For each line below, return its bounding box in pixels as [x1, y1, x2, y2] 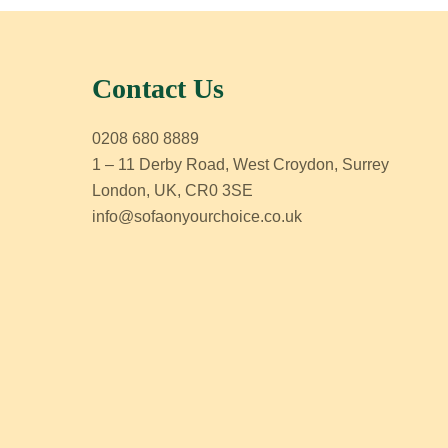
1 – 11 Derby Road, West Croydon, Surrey [92, 156, 389, 174]
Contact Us [92, 72, 224, 104]
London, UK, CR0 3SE [92, 182, 253, 200]
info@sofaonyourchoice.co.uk [92, 208, 302, 226]
